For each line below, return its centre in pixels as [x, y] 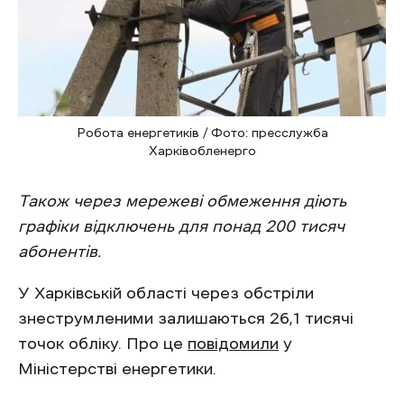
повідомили [233, 344]
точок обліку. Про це [103, 344]
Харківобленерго [202, 151]
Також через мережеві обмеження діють [182, 201]
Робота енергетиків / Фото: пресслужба [202, 133]
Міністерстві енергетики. [117, 369]
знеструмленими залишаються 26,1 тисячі [186, 318]
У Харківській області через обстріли [166, 293]
